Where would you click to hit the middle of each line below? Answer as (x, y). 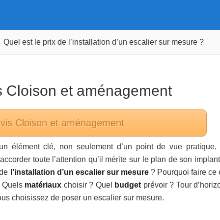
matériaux (43, 185)
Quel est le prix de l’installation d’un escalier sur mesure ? (104, 42)
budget (128, 185)
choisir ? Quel (88, 185)
